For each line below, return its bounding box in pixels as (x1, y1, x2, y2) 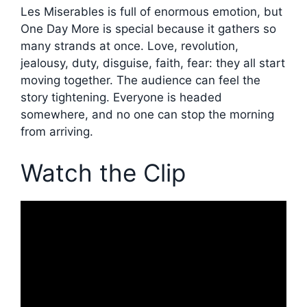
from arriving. (21, 125, 93, 139)
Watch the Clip (21, 158, 186, 187)
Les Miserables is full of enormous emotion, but (21, 5, 282, 19)
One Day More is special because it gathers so (21, 22, 276, 36)
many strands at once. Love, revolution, (21, 39, 238, 53)
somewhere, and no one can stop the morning (21, 108, 274, 122)
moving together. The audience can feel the (21, 73, 260, 88)
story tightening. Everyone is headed (21, 90, 222, 105)
